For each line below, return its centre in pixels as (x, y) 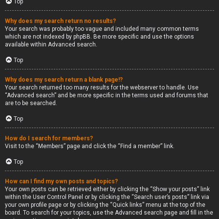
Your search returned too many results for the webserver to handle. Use (102, 88)
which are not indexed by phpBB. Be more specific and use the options (99, 37)
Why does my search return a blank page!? (64, 80)
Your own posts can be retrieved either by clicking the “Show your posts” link (107, 189)
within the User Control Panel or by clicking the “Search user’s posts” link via (107, 197)
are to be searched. (31, 103)
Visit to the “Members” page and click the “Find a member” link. (90, 146)
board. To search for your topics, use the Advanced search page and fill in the (109, 213)
